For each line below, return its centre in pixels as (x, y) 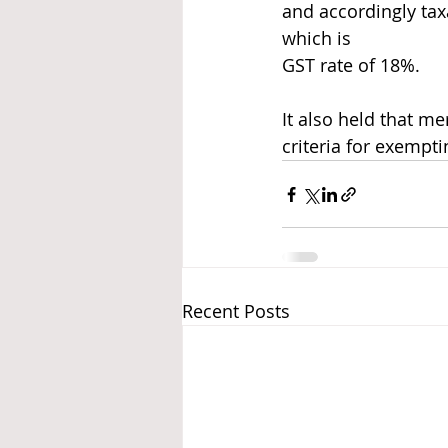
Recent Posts (236, 311)
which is (316, 38)
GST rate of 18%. (351, 65)
